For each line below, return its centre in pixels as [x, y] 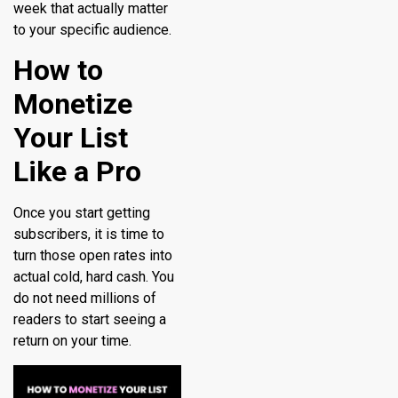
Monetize [73, 104]
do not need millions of [85, 298]
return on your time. [72, 341]
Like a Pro [77, 172]
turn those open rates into [93, 256]
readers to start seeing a [90, 320]
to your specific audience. [92, 30]
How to [58, 71]
